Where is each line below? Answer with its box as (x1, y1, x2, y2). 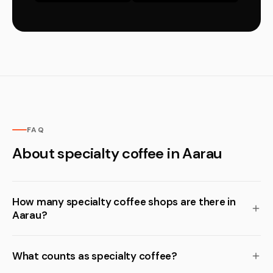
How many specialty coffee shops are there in (12, 195, 236, 208)
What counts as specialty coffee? (12, 249, 177, 263)
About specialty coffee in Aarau (12, 144, 222, 163)
